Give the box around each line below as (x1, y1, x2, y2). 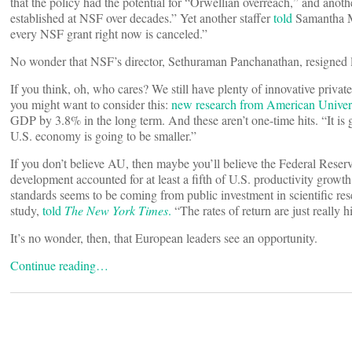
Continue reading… (10, 257, 108, 274)
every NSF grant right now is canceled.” (10, 25, 207, 42)
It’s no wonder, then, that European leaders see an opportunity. (10, 229, 317, 247)
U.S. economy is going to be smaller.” (10, 127, 204, 145)
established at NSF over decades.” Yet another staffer (10, 9, 270, 27)
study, (10, 202, 39, 219)
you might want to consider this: (10, 96, 168, 113)
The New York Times (64, 202, 168, 219)
